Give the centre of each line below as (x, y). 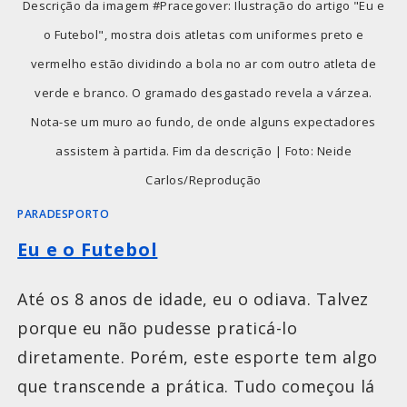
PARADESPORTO (64, 213)
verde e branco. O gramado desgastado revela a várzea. (203, 92)
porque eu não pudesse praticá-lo (158, 328)
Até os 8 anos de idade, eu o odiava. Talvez (193, 298)
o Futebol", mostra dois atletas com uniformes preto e (203, 34)
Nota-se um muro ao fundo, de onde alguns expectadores (203, 121)
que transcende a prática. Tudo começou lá (196, 386)
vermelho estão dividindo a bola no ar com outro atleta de (203, 63)
